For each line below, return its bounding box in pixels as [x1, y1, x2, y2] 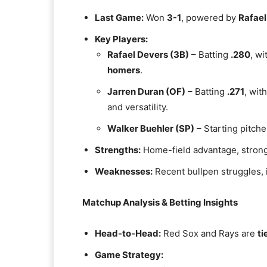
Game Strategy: [95, 249, 163, 260]
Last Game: [95, 12, 144, 23]
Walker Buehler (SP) [107, 123, 194, 134]
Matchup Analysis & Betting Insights [82, 197, 238, 208]
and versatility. [107, 101, 168, 113]
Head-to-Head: [95, 228, 161, 239]
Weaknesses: [95, 166, 153, 177]
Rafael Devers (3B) [107, 49, 189, 60]
